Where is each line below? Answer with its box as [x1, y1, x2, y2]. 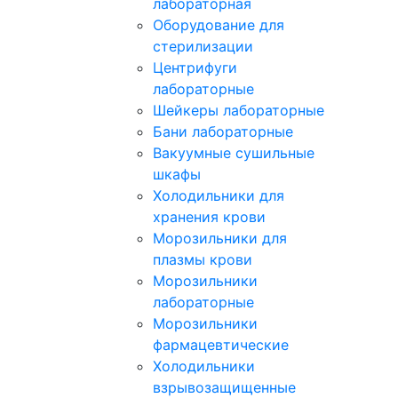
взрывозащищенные [153, 378, 296, 396]
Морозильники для [153, 229, 287, 247]
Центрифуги [153, 59, 237, 76]
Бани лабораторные [153, 123, 293, 140]
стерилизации [153, 37, 253, 55]
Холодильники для [153, 187, 284, 204]
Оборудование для [153, 16, 284, 34]
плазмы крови [153, 251, 252, 268]
